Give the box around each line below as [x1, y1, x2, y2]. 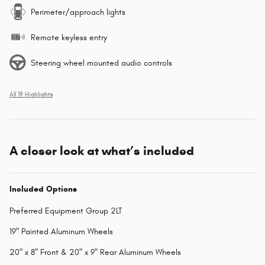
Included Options [9, 183, 77, 194]
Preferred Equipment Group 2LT [9, 205, 122, 216]
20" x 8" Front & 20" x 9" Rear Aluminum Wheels [9, 247, 181, 257]
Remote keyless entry [31, 32, 107, 43]
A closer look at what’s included [9, 143, 194, 159]
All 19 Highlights [9, 91, 53, 98]
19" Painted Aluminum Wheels [9, 226, 113, 237]
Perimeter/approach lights [31, 7, 125, 17]
